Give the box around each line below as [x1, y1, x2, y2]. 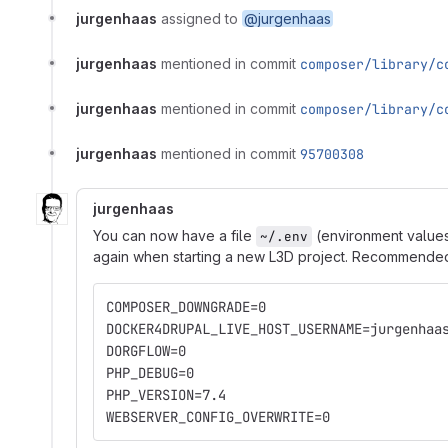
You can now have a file [93, 227, 256, 245]
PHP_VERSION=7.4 [106, 386, 226, 405]
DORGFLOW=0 [106, 342, 186, 361]
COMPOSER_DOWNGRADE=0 [106, 298, 266, 317]
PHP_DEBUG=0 [106, 364, 194, 383]
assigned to [161, 10, 242, 28]
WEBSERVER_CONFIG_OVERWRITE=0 [106, 408, 330, 427]
